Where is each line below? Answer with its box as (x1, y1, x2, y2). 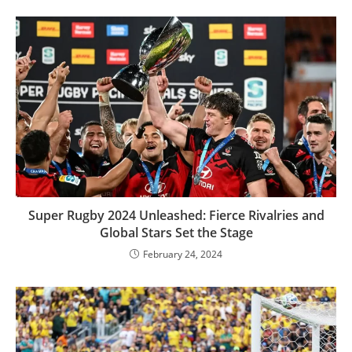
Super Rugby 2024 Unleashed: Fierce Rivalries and (27, 206, 324, 224)
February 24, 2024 (143, 247, 222, 261)
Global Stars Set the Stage (99, 223, 253, 241)
